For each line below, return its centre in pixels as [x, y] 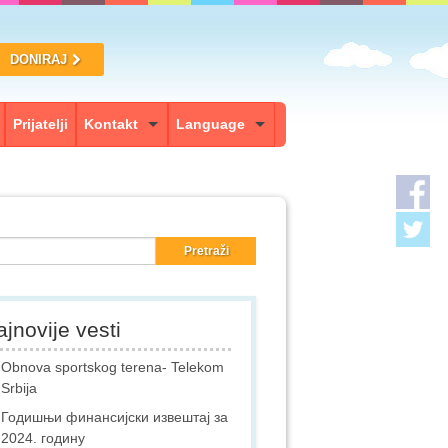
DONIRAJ [38, 59]
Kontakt [111, 123]
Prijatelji [40, 123]
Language [210, 123]
